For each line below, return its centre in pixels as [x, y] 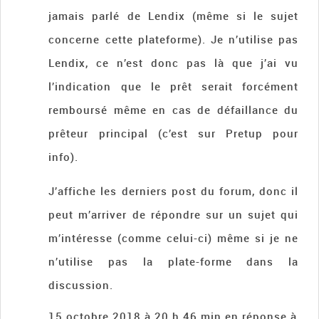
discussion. [81, 285]
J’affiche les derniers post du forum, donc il [173, 191]
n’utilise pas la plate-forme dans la [173, 262]
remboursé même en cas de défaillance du [173, 110]
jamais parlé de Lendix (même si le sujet [173, 16]
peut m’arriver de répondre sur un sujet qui [173, 215]
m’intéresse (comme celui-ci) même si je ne [173, 238]
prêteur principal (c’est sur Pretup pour [173, 134]
